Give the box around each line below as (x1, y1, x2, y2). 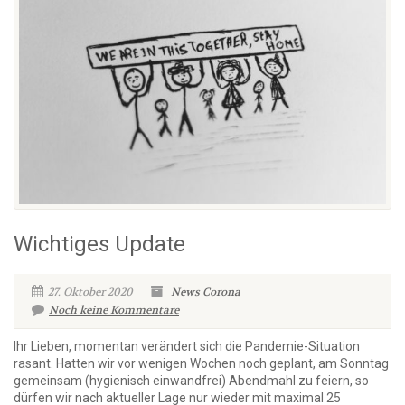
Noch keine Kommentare (49, 302, 179, 317)
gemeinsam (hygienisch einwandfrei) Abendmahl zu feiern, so (14, 372, 369, 388)
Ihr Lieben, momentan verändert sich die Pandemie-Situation (14, 338, 360, 353)
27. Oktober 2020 (48, 284, 133, 299)
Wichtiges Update (14, 231, 185, 257)
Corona (202, 284, 240, 299)
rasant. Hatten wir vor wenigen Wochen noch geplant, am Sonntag (14, 355, 389, 371)
